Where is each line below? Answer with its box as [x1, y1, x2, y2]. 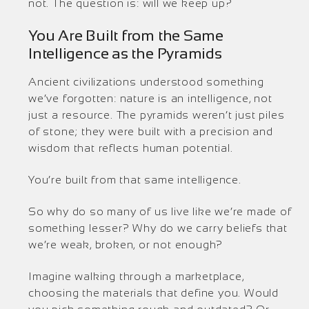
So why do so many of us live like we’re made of [28, 206, 292, 217]
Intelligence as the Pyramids [28, 45, 222, 62]
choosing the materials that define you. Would [28, 287, 279, 299]
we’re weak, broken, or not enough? [28, 239, 223, 250]
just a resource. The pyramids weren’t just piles [28, 109, 285, 121]
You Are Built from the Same [28, 27, 224, 44]
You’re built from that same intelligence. [28, 174, 241, 186]
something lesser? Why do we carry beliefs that [28, 222, 288, 234]
